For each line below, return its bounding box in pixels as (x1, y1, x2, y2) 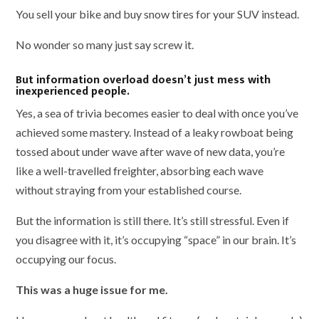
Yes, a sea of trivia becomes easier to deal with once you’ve (16, 105, 299, 120)
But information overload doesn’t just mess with (16, 70, 271, 90)
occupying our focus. (16, 251, 117, 266)
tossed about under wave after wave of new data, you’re (16, 144, 286, 158)
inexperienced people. (16, 81, 130, 101)
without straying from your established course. (16, 182, 242, 197)
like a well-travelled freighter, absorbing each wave (16, 163, 264, 177)
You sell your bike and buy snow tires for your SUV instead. (16, 7, 300, 21)
